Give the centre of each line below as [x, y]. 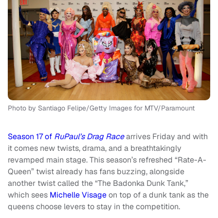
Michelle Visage [78, 195]
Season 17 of [31, 136]
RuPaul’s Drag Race [89, 136]
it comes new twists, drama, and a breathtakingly [95, 148]
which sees [29, 195]
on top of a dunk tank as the [158, 195]
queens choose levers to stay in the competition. [94, 206]
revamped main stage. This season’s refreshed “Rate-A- [107, 160]
